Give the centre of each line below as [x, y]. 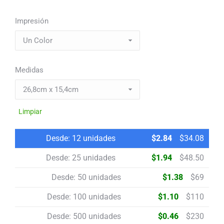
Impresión [32, 21]
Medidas [29, 70]
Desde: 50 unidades [86, 177]
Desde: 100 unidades [84, 197]
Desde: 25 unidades [81, 158]
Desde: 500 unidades [84, 216]
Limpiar [30, 112]
